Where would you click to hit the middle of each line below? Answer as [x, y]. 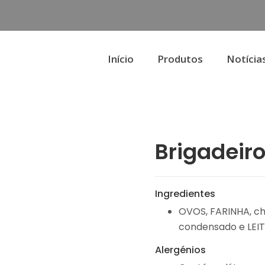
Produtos [180, 59]
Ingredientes [185, 194]
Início [121, 59]
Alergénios [181, 250]
